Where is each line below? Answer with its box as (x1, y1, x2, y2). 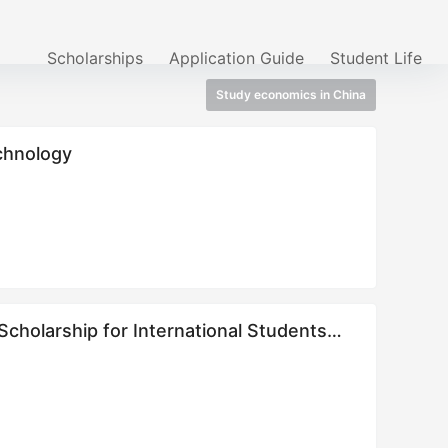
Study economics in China (216, 86, 366, 102)
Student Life (330, 48, 422, 68)
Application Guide (169, 48, 304, 68)
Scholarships (47, 48, 143, 68)
